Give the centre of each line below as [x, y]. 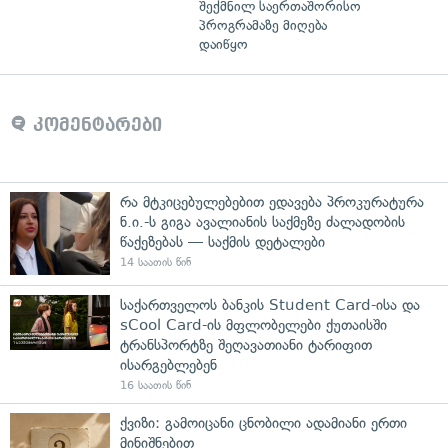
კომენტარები [94, 124]
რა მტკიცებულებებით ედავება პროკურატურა [272, 201]
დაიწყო [223, 44]
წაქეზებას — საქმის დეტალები [222, 241]
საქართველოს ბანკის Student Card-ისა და [270, 304]
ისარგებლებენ [168, 364]
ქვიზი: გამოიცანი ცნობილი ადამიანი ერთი [263, 422]
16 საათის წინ [155, 385]
